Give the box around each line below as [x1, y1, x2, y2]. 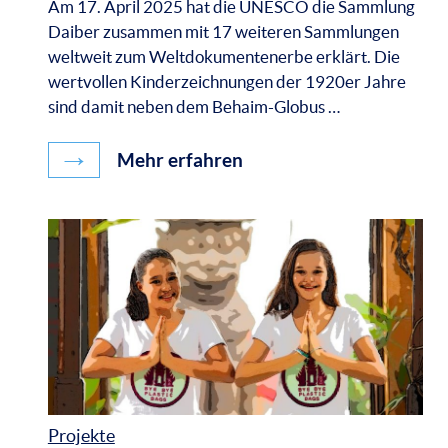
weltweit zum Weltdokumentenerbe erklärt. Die [47, 46, 400, 66]
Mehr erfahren [112, 149, 243, 172]
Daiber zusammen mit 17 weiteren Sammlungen [47, 21, 399, 41]
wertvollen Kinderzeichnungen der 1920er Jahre [47, 71, 406, 91]
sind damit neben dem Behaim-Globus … [47, 96, 340, 116]
